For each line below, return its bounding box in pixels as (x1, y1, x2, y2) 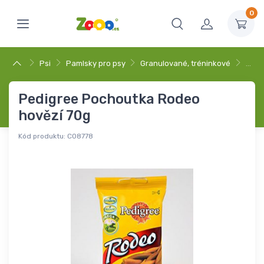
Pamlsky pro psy (65, 59, 126, 68)
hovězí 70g (18, 107, 91, 124)
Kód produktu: (18, 132, 65, 140)
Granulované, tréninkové (140, 59, 231, 68)
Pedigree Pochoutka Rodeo (18, 91, 200, 107)
